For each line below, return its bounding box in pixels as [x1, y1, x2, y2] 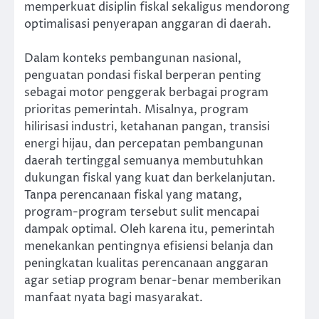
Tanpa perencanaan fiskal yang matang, [24, 187, 242, 203]
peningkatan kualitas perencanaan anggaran [24, 255, 268, 271]
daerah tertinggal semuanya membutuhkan [24, 152, 263, 169]
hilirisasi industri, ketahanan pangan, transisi [24, 118, 270, 135]
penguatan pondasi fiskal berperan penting [24, 67, 261, 83]
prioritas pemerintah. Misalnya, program [24, 101, 249, 117]
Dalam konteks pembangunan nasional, [24, 50, 241, 66]
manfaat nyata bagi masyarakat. [24, 289, 203, 305]
